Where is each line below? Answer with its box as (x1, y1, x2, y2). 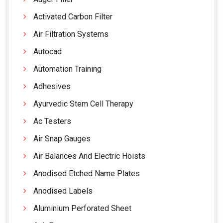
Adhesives (33, 81, 71, 91)
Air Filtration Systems (33, 29, 109, 39)
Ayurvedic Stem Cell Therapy (33, 99, 133, 109)
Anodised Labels (33, 186, 93, 196)
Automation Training (33, 64, 102, 74)
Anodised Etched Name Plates (33, 168, 140, 178)
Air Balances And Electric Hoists (33, 151, 145, 161)
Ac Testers (33, 116, 71, 126)
